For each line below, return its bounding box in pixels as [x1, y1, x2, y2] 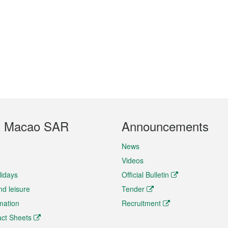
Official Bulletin [122, 169, 169, 180]
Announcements [122, 117, 209, 135]
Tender [122, 184, 145, 194]
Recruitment [122, 198, 161, 208]
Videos [122, 155, 144, 165]
